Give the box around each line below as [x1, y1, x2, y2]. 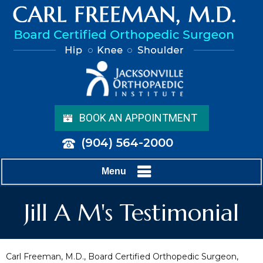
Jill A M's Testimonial [24, 197, 239, 227]
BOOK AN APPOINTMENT [79, 111, 197, 124]
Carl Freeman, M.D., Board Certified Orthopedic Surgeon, [6, 251, 238, 262]
